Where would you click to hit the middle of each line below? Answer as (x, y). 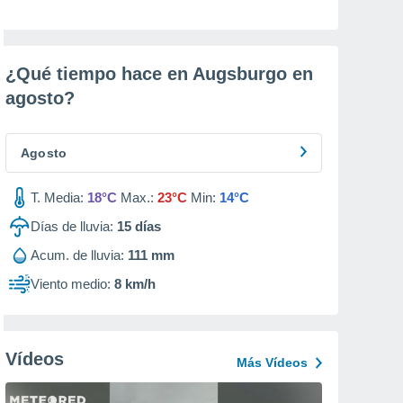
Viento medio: (71, 284)
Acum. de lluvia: (77, 255)
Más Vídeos (272, 363)
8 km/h (135, 284)
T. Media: (57, 197)
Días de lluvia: (72, 226)
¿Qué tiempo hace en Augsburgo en (159, 74)
